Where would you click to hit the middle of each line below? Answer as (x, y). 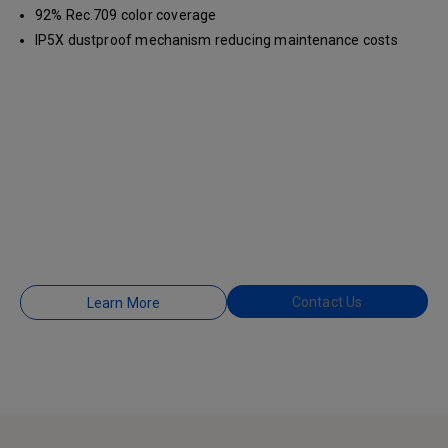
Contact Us (327, 302)
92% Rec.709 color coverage (126, 15)
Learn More (123, 303)
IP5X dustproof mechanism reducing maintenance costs (216, 40)
